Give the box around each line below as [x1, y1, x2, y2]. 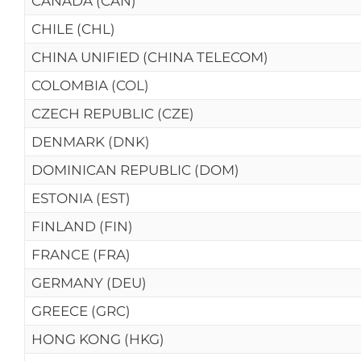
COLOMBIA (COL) [31, 77, 149, 93]
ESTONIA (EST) [31, 190, 131, 206]
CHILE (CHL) [31, 21, 115, 37]
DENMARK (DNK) [31, 134, 150, 150]
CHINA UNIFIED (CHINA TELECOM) [31, 49, 268, 65]
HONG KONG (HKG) [31, 331, 164, 347]
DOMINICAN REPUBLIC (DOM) [31, 162, 239, 178]
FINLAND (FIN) [31, 218, 133, 234]
